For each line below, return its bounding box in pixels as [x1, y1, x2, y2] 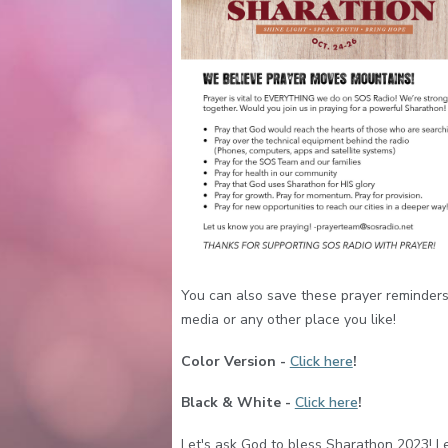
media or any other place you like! [180, 310, 396, 330]
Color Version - [180, 351, 290, 371]
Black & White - [180, 393, 295, 413]
